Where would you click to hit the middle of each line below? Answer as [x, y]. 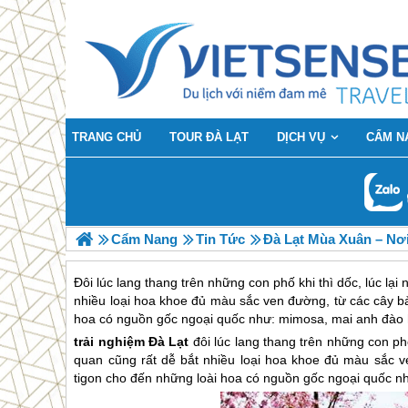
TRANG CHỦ [107, 137]
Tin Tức [220, 239]
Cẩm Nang [144, 239]
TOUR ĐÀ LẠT [209, 137]
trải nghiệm [112, 342]
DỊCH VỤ [301, 137]
